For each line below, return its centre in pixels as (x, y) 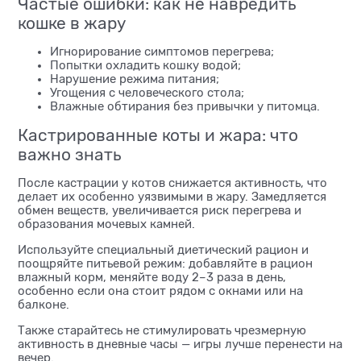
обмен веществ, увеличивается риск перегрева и (160, 211)
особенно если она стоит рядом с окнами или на (160, 291)
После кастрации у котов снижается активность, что (172, 183)
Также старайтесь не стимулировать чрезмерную (162, 331)
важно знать (69, 155)
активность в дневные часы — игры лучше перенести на (180, 344)
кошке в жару (72, 24)
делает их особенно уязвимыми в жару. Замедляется (172, 197)
